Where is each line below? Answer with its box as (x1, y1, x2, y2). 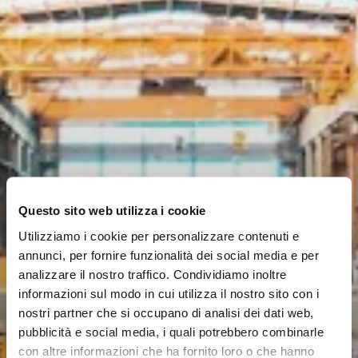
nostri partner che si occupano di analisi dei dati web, (18, 305, 314, 319)
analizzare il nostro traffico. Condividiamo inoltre (18, 267, 287, 280)
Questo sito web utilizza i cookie (18, 203, 206, 217)
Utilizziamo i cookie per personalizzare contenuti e (18, 229, 300, 242)
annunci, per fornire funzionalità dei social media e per (18, 248, 319, 261)
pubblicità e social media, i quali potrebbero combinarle (18, 324, 324, 338)
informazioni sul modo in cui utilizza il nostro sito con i (18, 286, 319, 300)
